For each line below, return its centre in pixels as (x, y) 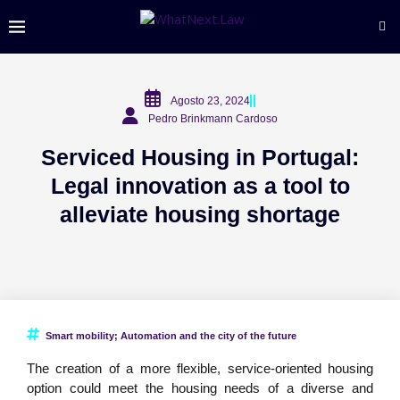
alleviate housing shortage (200, 214)
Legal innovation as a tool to (200, 186)
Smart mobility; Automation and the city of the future (171, 336)
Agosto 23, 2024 (210, 101)
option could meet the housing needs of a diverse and (200, 388)
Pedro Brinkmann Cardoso (213, 119)
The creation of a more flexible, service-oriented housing (200, 368)
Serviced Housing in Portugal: (200, 157)
